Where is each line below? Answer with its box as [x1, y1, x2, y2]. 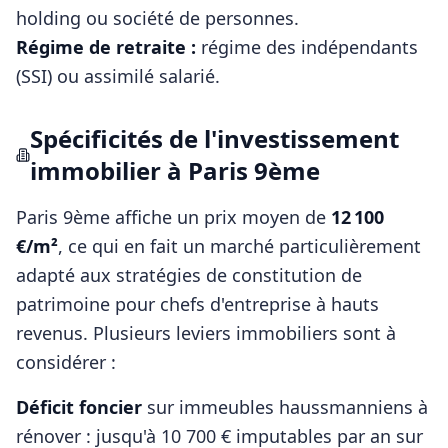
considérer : [16, 350, 116, 374]
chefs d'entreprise [160, 292, 311, 316]
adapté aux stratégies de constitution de [16, 263, 362, 287]
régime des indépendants [201, 35, 418, 59]
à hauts [311, 292, 379, 316]
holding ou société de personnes [16, 6, 294, 30]
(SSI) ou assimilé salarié [16, 64, 215, 88]
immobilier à [30, 154, 189, 187]
